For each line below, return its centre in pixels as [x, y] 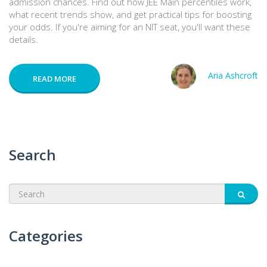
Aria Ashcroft [233, 76]
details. [24, 40]
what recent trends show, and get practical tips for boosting [130, 15]
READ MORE [55, 79]
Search [32, 155]
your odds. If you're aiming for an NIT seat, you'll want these [130, 27]
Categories [46, 236]
